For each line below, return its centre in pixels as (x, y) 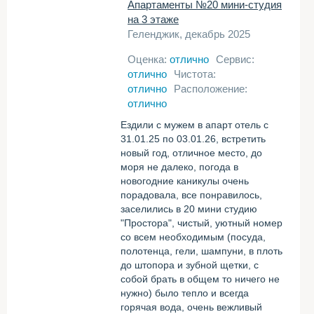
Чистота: (195, 74)
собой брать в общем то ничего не (200, 279)
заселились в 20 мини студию (189, 209)
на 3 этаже (153, 19)
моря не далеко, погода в (179, 167)
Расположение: (211, 89)
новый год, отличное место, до (191, 153)
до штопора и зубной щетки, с (190, 265)
